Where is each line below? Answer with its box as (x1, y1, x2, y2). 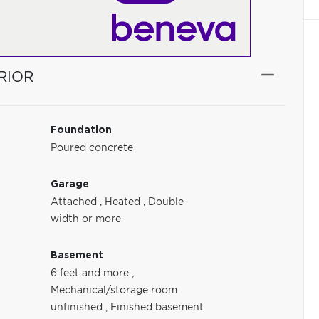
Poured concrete (51, 143, 134, 153)
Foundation (51, 125, 113, 135)
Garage (51, 179, 90, 189)
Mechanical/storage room (51, 286, 178, 296)
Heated (105, 197, 144, 207)
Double (148, 197, 184, 207)
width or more (51, 214, 122, 224)
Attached (51, 197, 100, 207)
